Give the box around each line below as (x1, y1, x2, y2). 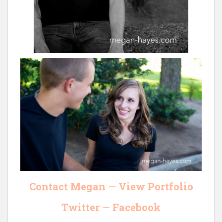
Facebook (112, 201, 161, 214)
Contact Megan (29, 180, 106, 193)
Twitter (61, 201, 100, 214)
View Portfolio (118, 180, 193, 193)
